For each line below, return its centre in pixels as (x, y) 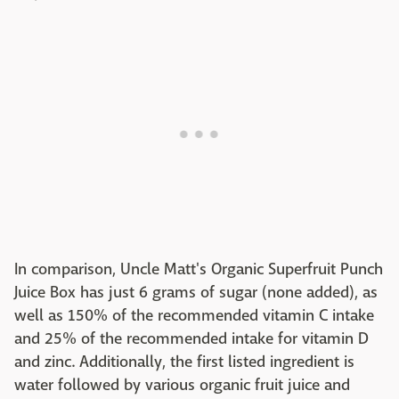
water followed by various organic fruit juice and (182, 385)
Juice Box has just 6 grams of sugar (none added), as (196, 292)
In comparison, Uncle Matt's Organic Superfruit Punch (199, 269)
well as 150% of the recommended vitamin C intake (194, 315)
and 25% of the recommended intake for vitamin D (191, 338)
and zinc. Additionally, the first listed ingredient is (184, 362)
